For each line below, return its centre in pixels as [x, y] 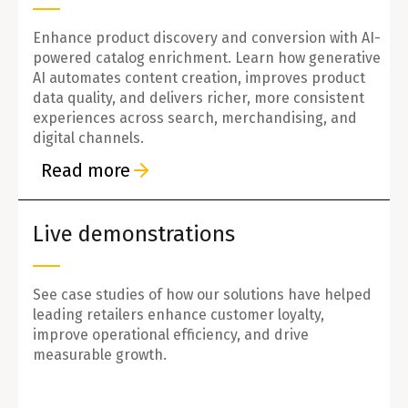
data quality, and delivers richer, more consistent [199, 97]
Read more [86, 170]
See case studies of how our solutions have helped [202, 294]
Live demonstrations [134, 234]
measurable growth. [100, 354]
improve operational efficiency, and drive [171, 334]
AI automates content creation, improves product [199, 77]
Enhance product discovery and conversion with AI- [207, 37]
